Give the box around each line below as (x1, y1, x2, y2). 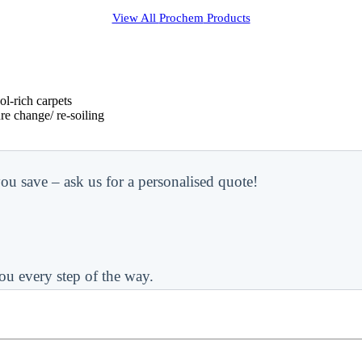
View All (112, 10, 159, 24)
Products (203, 10, 250, 24)
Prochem (158, 10, 204, 24)
